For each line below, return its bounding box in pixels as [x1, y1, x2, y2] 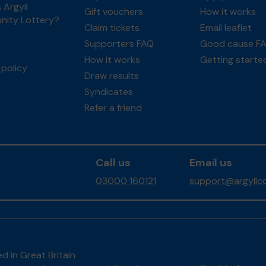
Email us [189, 156, 232, 170]
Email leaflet [199, 21, 252, 34]
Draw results [84, 69, 139, 82]
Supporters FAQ [84, 37, 154, 50]
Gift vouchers [84, 5, 143, 18]
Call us [96, 156, 131, 170]
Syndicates [84, 85, 133, 98]
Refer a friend [84, 102, 142, 114]
